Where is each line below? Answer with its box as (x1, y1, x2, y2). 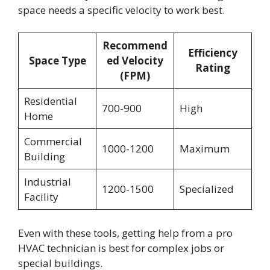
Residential (24, 94, 77, 108)
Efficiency (188, 46, 237, 60)
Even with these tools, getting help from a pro (18, 225, 233, 240)
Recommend (102, 39, 168, 53)
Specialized (179, 182, 234, 196)
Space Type (28, 54, 86, 68)
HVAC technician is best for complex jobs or (18, 240, 224, 255)
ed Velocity (107, 54, 163, 68)
